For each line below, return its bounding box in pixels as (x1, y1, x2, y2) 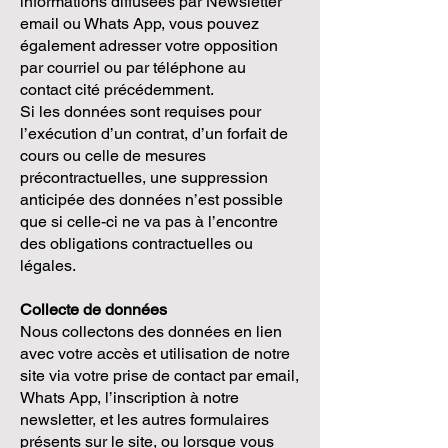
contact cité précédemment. (20, 80, 214, 99)
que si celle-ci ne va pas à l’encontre (20, 212, 278, 231)
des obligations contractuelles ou (20, 234, 253, 253)
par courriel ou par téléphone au (20, 58, 246, 77)
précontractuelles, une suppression (20, 168, 268, 187)
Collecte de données (20, 300, 167, 319)
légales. (20, 256, 76, 275)
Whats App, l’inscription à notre (20, 388, 239, 407)
